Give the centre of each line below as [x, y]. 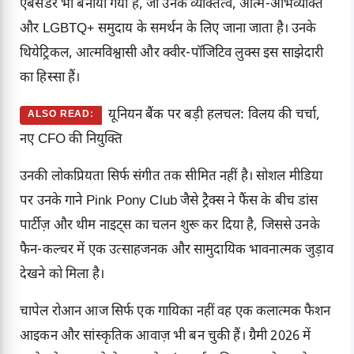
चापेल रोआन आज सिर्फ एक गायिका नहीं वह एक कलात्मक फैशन [175, 313]
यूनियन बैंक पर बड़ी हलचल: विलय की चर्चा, [215, 116]
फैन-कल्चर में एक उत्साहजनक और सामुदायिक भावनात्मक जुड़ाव [177, 251]
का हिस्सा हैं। [50, 79]
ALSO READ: [61, 115]
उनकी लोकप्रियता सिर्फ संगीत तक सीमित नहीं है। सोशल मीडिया [171, 177]
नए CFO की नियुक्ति [72, 140]
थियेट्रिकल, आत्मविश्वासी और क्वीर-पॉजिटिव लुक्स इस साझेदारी [172, 54]
